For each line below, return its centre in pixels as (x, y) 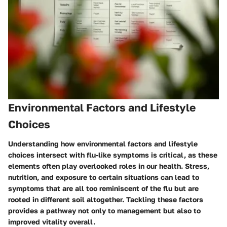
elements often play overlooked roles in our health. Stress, (109, 166)
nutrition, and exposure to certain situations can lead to (104, 177)
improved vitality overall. (52, 221)
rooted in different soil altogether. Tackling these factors (106, 199)
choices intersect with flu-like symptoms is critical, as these (113, 155)
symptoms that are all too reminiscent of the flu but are (103, 188)
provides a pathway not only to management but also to (104, 210)
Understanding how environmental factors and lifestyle (103, 143)
